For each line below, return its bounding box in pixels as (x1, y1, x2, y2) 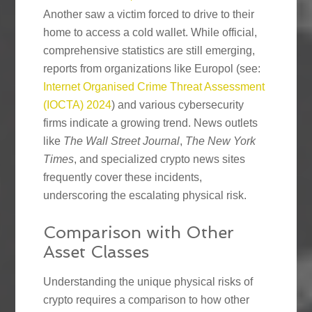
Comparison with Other (43, 221, 235, 242)
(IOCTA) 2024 (43, 98, 112, 111)
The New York (185, 134, 256, 147)
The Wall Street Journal (63, 134, 180, 147)
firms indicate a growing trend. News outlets (43, 116, 258, 129)
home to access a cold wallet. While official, (43, 26, 258, 38)
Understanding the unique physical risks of (43, 275, 253, 288)
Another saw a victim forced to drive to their (43, 8, 255, 20)
